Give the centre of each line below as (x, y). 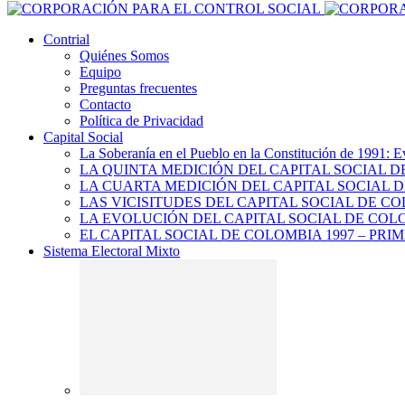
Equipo (100, 72)
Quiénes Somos (124, 56)
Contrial (66, 39)
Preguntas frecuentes (138, 88)
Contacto (105, 104)
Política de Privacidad (141, 121)
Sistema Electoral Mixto (112, 251)
